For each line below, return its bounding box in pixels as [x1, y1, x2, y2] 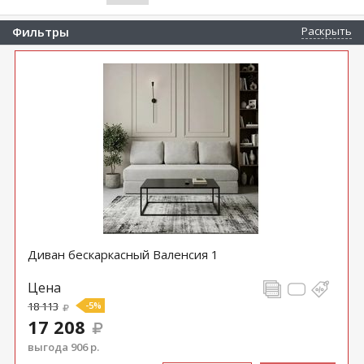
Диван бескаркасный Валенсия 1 [27, 246, 219, 262]
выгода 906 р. [27, 340, 99, 354]
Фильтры [12, 24, 69, 40]
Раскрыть [301, 24, 352, 38]
